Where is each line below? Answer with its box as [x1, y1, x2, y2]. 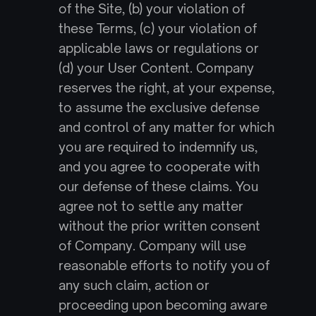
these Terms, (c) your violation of [58, 20, 257, 36]
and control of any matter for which [58, 119, 274, 135]
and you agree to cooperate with [58, 159, 260, 174]
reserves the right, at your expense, [58, 80, 274, 95]
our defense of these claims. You [58, 178, 258, 194]
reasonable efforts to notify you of [58, 257, 269, 273]
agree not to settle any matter [58, 198, 243, 214]
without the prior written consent [58, 218, 260, 233]
